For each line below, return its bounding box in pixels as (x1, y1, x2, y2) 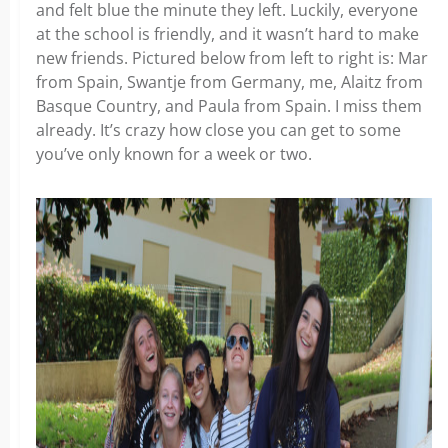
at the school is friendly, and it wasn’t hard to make (36, 23, 419, 46)
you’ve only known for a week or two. (36, 143, 312, 166)
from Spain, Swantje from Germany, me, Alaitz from (36, 71, 423, 94)
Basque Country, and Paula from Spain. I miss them (36, 95, 422, 118)
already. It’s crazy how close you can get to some (36, 119, 401, 142)
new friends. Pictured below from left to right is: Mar (36, 47, 428, 70)
